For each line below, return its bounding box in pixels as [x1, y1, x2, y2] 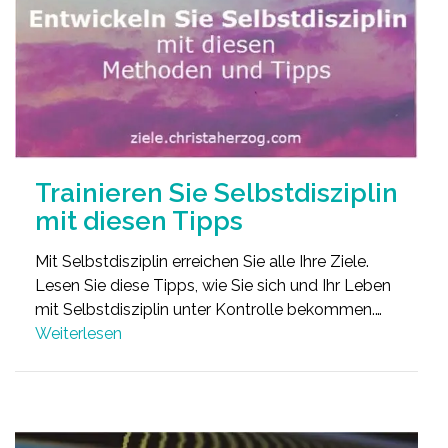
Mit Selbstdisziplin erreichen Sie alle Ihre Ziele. [35, 251, 369, 271]
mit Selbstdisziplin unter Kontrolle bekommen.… [35, 299, 382, 319]
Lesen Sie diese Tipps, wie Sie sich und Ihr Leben [35, 275, 391, 295]
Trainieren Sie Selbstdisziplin [35, 177, 398, 208]
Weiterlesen [35, 323, 122, 343]
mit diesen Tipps [35, 205, 243, 236]
